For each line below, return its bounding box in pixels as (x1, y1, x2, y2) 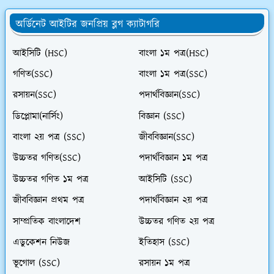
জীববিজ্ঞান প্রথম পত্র (13, 193, 84, 208)
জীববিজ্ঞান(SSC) (138, 130, 194, 145)
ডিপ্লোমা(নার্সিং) (13, 109, 63, 124)
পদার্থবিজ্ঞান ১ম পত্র (138, 151, 208, 166)
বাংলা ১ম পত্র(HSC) (138, 46, 209, 61)
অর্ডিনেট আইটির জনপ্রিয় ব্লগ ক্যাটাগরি (16, 17, 160, 32)
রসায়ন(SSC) (13, 88, 56, 103)
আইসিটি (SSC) (138, 172, 192, 187)
